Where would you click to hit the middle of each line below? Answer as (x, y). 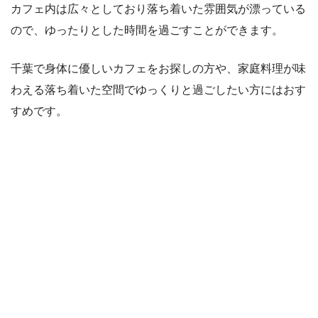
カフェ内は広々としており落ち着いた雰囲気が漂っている (158, 9)
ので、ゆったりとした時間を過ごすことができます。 (147, 30)
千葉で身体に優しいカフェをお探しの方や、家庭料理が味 (158, 68)
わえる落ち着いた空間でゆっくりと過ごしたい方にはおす (158, 89)
